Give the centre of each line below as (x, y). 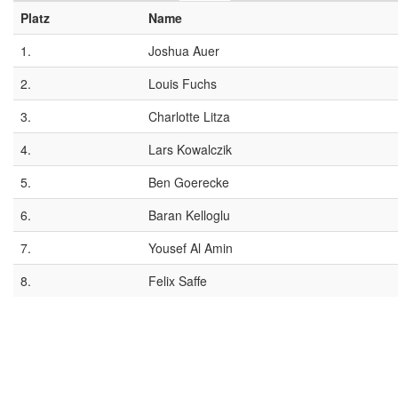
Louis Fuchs (183, 84)
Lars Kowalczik (190, 149)
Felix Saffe (178, 281)
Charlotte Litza (189, 116)
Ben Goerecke (189, 182)
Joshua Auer (184, 51)
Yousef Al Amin (191, 248)
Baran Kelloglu (189, 215)
